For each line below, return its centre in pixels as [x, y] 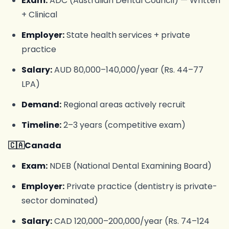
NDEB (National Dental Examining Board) [129, 166]
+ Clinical [39, 15]
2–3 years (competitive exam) [123, 125]
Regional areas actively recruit [123, 105]
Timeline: [41, 125]
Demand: [41, 105]
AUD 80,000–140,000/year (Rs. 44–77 [128, 70]
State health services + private [127, 35]
